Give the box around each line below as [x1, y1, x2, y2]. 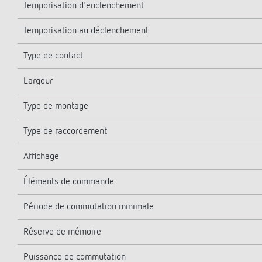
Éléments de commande [23, 177, 114, 187]
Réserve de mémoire [23, 227, 101, 237]
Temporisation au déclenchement [23, 26, 149, 36]
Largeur [23, 77, 53, 86]
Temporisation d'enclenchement [23, 1, 144, 11]
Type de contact [23, 51, 83, 61]
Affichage [23, 152, 59, 161]
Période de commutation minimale [23, 202, 154, 212]
